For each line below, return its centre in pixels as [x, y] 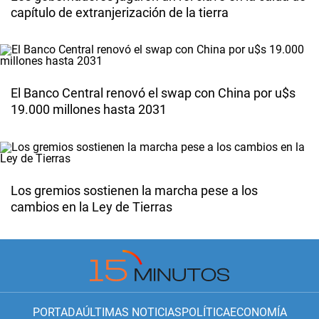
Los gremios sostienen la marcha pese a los [134, 191]
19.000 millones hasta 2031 [89, 110]
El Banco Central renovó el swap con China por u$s [153, 93]
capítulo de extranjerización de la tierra [120, 12]
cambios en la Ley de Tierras [91, 207]
